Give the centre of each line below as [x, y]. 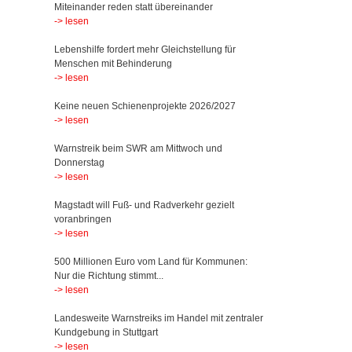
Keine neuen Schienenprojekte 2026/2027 [145, 106]
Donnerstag [79, 163]
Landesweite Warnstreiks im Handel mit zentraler [158, 318]
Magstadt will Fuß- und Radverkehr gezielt [144, 205]
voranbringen [82, 219]
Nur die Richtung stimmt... [108, 276]
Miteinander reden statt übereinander [133, 7]
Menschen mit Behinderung [113, 64]
